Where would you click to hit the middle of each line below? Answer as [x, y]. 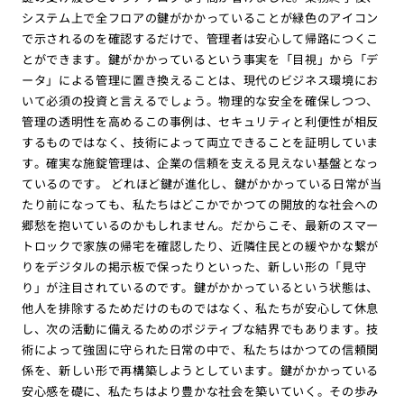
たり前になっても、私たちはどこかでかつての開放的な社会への [200, 204]
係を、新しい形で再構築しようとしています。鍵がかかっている [200, 370]
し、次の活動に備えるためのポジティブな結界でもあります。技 [200, 328]
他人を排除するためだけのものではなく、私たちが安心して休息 [200, 308]
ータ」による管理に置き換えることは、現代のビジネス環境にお [200, 79]
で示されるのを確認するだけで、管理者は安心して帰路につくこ [200, 38]
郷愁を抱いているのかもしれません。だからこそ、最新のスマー [200, 225]
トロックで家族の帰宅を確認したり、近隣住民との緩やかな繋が [200, 245]
